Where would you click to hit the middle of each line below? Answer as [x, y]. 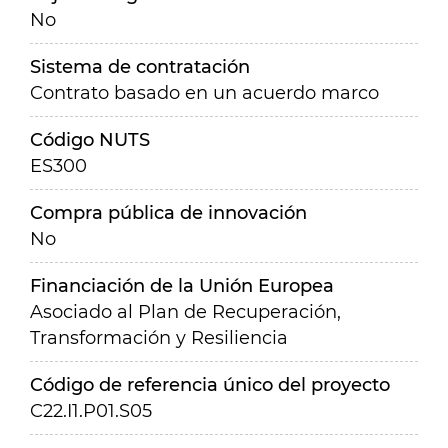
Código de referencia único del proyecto [210, 385]
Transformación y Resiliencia [159, 338]
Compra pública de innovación [168, 213]
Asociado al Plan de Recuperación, [185, 312]
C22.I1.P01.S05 [91, 411]
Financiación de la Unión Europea [182, 286]
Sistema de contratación [140, 67]
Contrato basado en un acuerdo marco [204, 93]
